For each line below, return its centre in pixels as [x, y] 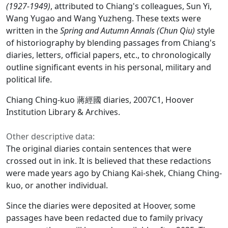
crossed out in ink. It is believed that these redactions [109, 161]
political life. [29, 80]
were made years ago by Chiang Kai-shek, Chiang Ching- [114, 173]
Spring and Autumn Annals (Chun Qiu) [127, 31]
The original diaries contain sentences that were [99, 149]
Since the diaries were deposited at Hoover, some [101, 206]
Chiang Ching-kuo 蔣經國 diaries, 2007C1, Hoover [100, 100]
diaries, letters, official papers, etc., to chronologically [108, 55]
